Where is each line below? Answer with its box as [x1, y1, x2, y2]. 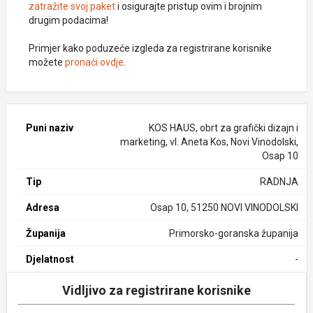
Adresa [26, 202, 59, 213]
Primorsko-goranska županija [168, 228, 298, 239]
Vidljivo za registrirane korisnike [62, 283, 251, 298]
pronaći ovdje [65, 57, 124, 68]
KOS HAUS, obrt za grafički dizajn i [148, 122, 298, 133]
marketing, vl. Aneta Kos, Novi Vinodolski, [119, 136, 298, 147]
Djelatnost [26, 254, 74, 265]
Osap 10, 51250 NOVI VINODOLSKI [150, 202, 298, 213]
